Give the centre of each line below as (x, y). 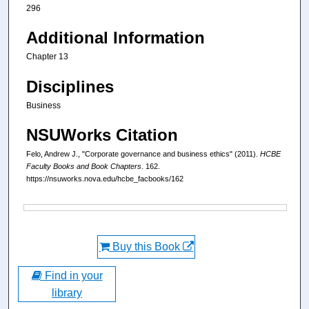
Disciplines (70, 86)
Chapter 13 (47, 57)
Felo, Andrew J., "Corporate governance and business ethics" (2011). (143, 154)
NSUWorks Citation (102, 135)
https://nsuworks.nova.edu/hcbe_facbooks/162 (105, 179)
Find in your (72, 276)
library (67, 293)
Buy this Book (146, 247)
